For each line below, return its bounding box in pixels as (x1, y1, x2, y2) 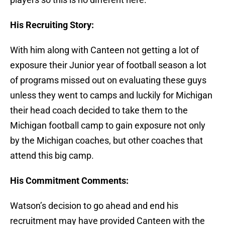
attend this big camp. (10, 150, 94, 161)
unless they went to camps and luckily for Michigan (10, 90, 212, 101)
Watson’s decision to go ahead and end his (10, 200, 178, 211)
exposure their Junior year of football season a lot (10, 60, 206, 71)
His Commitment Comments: (10, 175, 129, 186)
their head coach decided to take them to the (10, 105, 188, 116)
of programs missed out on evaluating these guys (10, 75, 206, 86)
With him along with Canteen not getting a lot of (10, 45, 199, 56)
